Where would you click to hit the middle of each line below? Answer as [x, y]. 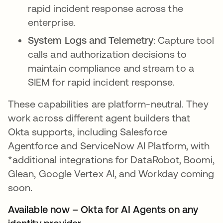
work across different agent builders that [101, 118]
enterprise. [52, 22]
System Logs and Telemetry [91, 40]
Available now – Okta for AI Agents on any [103, 210]
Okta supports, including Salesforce [88, 132]
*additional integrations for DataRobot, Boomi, [111, 160]
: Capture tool [184, 40]
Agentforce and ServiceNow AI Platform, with [109, 146]
